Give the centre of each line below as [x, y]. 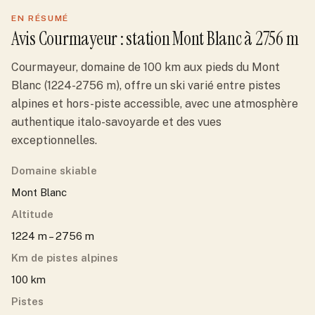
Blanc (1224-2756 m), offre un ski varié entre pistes [146, 85]
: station [145, 39]
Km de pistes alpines [65, 258]
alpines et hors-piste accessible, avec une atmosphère [155, 104]
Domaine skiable [54, 171]
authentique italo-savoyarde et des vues [116, 122]
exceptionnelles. [54, 140]
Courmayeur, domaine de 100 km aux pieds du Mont [146, 67]
